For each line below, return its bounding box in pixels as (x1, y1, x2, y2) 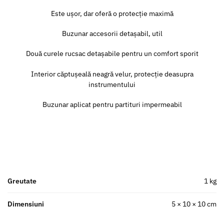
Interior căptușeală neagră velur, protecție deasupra (30, 69, 193, 78)
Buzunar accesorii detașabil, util (61, 28, 162, 38)
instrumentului (88, 79, 135, 89)
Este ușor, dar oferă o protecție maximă (50, 8, 173, 18)
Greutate (7, 176, 36, 186)
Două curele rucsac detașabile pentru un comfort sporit (25, 49, 198, 58)
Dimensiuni (7, 199, 44, 209)
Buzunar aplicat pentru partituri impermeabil (42, 100, 182, 109)
